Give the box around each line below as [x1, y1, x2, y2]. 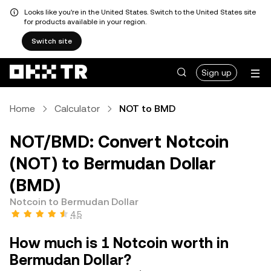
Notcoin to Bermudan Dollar [10, 196, 139, 207]
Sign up [201, 68, 232, 77]
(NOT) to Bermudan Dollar [10, 154, 216, 173]
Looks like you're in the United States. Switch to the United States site [24, 8, 256, 16]
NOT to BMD [119, 103, 175, 114]
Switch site [31, 37, 72, 45]
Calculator [54, 103, 100, 114]
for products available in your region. [24, 18, 146, 26]
